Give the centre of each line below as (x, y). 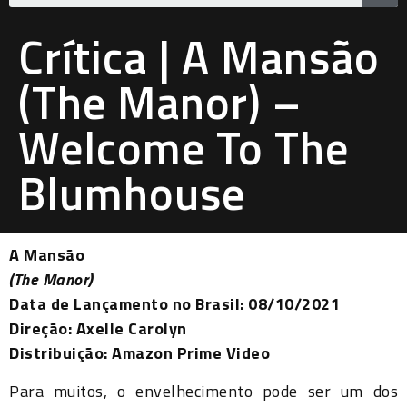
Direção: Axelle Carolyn (98, 329)
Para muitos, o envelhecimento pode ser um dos (203, 391)
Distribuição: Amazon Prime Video (139, 353)
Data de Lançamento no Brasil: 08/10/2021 (174, 304)
